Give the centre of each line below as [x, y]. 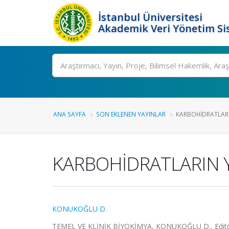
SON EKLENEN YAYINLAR [131, 114]
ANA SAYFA [70, 114]
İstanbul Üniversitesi [150, 17]
